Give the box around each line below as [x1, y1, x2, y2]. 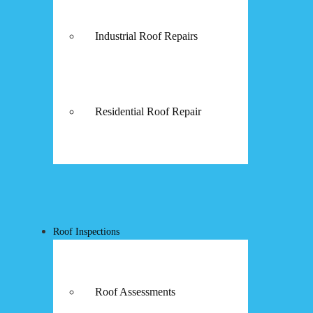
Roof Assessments [95, 285, 175, 298]
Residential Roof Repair [95, 105, 201, 117]
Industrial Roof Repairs [95, 29, 198, 42]
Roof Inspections [53, 226, 119, 237]
